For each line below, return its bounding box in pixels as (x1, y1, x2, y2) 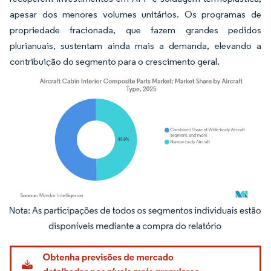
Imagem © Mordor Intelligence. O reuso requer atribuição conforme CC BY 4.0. (15, 213, 258, 223)
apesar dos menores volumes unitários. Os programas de (10, 8, 261, 20)
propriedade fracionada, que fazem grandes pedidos (10, 24, 261, 36)
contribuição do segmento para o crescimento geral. (10, 56, 220, 67)
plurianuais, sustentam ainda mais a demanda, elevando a (10, 40, 261, 51)
